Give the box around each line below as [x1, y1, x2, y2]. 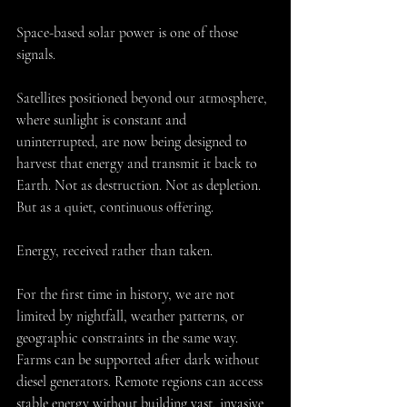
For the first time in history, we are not [16, 285, 238, 304]
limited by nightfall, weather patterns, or [16, 307, 248, 326]
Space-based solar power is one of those [16, 24, 242, 43]
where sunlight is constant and [16, 111, 190, 130]
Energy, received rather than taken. [16, 242, 213, 261]
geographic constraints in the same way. [16, 329, 242, 348]
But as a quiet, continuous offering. [16, 198, 213, 217]
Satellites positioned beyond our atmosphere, [16, 89, 271, 108]
